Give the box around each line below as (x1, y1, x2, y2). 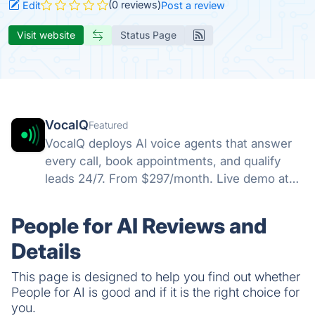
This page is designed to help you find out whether (11, 269, 300, 284)
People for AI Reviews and (11, 212, 266, 238)
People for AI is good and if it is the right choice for (11, 284, 300, 300)
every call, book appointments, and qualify (45, 153, 281, 168)
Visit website (17, 28, 75, 41)
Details (11, 238, 81, 264)
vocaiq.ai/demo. (45, 188, 134, 203)
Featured (89, 118, 128, 131)
